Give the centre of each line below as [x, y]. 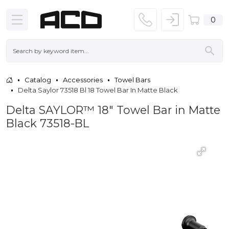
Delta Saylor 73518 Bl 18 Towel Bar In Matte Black [98, 90]
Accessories [83, 79]
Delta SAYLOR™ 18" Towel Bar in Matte [113, 110]
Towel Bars [132, 79]
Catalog [38, 79]
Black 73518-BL [48, 123]
